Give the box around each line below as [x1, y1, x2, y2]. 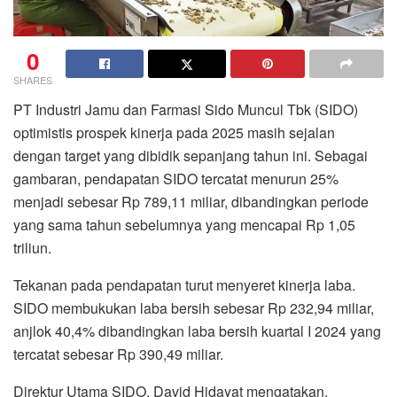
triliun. [13, 237, 51, 258]
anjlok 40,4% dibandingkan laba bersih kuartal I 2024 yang [13, 320, 381, 341]
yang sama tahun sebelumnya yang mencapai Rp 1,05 [13, 214, 355, 235]
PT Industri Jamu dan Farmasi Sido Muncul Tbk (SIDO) [13, 98, 358, 120]
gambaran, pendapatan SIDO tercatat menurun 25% [13, 167, 339, 189]
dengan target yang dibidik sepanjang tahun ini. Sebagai [13, 144, 368, 166]
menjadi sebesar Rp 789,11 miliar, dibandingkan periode [13, 191, 369, 212]
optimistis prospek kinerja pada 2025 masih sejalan [13, 121, 335, 143]
